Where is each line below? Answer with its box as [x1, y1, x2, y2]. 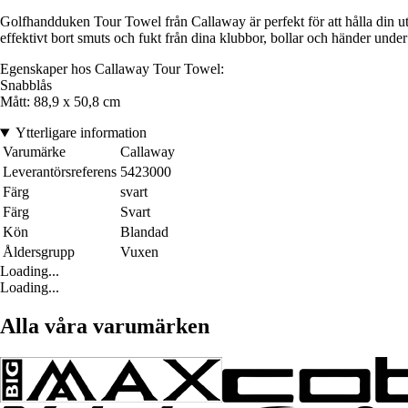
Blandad [120, 224, 168, 240]
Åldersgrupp [3, 244, 75, 260]
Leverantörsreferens [3, 164, 117, 180]
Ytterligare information [15, 125, 147, 141]
